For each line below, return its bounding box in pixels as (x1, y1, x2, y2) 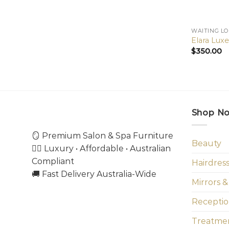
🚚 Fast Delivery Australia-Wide (32, 169, 156, 179)
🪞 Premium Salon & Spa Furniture (32, 131, 173, 141)
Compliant (32, 156, 74, 167)
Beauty (191, 139, 221, 149)
